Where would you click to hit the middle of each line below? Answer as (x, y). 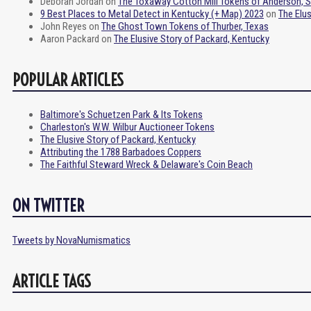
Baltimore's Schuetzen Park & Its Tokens (121, 115)
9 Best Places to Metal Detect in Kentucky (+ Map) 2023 (152, 14)
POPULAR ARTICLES (68, 80)
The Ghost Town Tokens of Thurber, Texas (185, 26)
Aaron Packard (70, 39)
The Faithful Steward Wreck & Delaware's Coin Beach (146, 165)
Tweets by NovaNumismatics (72, 240)
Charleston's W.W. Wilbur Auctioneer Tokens (127, 127)
